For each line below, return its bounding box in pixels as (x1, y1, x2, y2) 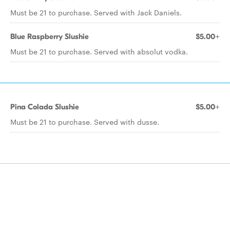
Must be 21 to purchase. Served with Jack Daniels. (10, 7, 182, 17)
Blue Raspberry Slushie (10, 32, 89, 41)
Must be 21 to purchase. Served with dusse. (10, 117, 159, 127)
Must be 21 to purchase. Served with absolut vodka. (10, 46, 188, 56)
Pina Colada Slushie (10, 102, 79, 111)
